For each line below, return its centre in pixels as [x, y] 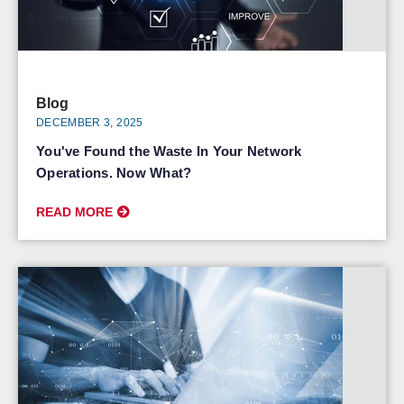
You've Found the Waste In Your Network [169, 151]
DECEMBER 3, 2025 [90, 123]
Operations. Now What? [114, 173]
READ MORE [74, 212]
